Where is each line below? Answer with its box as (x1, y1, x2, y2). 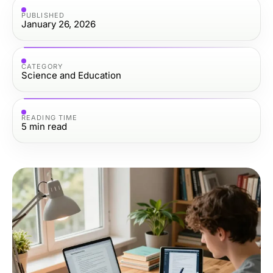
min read (29, 120, 67, 132)
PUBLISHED (21, 10, 65, 19)
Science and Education (21, 69, 121, 81)
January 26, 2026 (21, 18, 96, 30)
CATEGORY (21, 62, 63, 71)
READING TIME (21, 113, 78, 122)
